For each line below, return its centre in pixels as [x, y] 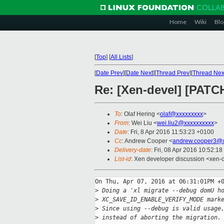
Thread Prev [173, 73]
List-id [123, 159]
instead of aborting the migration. [160, 218]
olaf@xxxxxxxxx [181, 114]
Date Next [139, 73]
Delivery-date [133, 150]
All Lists [121, 57]
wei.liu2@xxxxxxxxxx [185, 123]
